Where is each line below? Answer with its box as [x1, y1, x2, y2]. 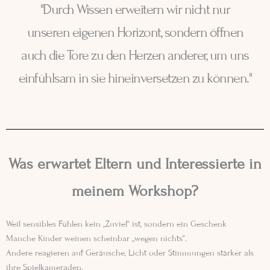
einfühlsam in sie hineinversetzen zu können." [18, 70, 252, 86]
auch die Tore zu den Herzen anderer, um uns [21, 47, 249, 63]
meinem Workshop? [72, 182, 198, 200]
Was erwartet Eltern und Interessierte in [8, 155, 262, 173]
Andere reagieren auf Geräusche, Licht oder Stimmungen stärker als [6, 248, 254, 258]
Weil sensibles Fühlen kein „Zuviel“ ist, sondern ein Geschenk [6, 219, 227, 229]
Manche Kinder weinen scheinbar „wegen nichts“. [6, 233, 187, 243]
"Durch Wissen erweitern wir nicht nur [40, 1, 230, 17]
